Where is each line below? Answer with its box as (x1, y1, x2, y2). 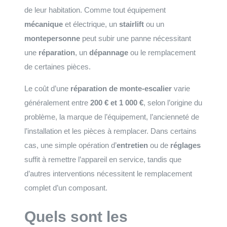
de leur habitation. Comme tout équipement (24, 6, 166, 14)
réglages (170, 141, 201, 149)
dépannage (89, 48, 128, 57)
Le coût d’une (24, 84, 70, 93)
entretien (117, 141, 148, 149)
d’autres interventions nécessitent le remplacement (24, 169, 192, 178)
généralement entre (24, 98, 90, 107)
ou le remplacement (128, 48, 196, 57)
